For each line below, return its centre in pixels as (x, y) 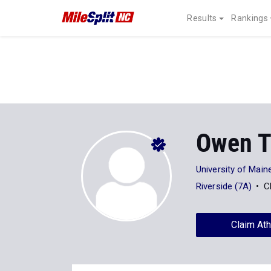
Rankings (250, 18)
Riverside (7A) (224, 186)
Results (202, 18)
